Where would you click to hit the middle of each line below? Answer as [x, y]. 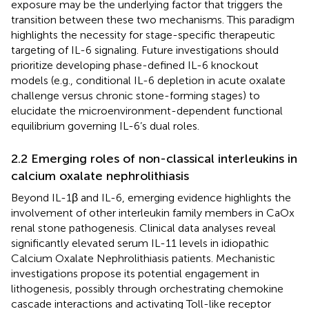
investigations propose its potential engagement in [135, 273]
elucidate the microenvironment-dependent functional [147, 110]
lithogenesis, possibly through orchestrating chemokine [147, 288]
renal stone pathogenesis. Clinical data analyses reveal [143, 228]
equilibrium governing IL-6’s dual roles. [105, 126]
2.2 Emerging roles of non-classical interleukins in [154, 158]
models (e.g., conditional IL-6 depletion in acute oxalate [148, 80]
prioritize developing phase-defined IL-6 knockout [135, 65]
